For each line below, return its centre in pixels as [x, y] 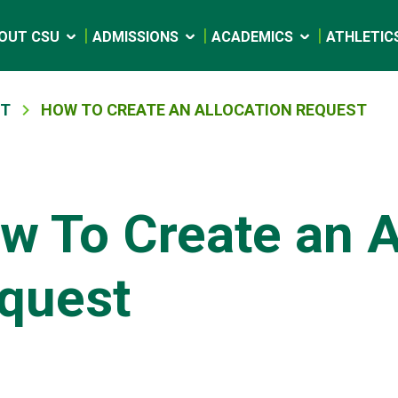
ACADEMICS [252, 37]
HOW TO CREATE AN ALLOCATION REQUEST [204, 110]
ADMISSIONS [135, 37]
